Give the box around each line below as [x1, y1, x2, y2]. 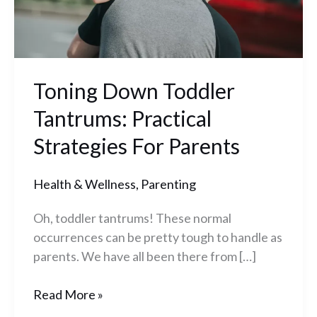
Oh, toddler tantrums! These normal [33, 210, 231, 226]
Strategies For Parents [33, 133, 240, 159]
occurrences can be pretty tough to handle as [33, 229, 282, 246]
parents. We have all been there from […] [33, 248, 256, 265]
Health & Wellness [33, 176, 136, 192]
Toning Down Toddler [33, 78, 235, 104]
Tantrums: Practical [33, 105, 212, 132]
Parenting [141, 176, 196, 192]
